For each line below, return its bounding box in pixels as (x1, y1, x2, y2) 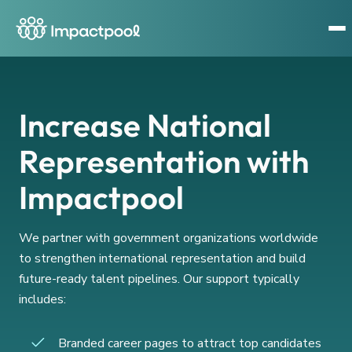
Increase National (19, 105, 271, 145)
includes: (19, 291, 66, 308)
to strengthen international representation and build (19, 250, 306, 267)
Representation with (19, 141, 309, 181)
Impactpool (19, 178, 184, 217)
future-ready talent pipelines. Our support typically (19, 270, 299, 288)
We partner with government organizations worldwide (19, 229, 318, 247)
